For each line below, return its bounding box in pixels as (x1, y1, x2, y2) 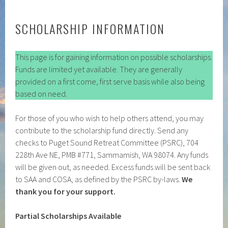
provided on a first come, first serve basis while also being (15, 76, 205, 87)
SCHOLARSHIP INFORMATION (15, 19, 165, 38)
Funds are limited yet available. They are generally (15, 64, 183, 74)
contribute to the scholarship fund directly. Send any (15, 125, 189, 135)
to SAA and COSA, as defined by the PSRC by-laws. (15, 174, 182, 184)
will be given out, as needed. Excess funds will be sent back (15, 162, 211, 172)
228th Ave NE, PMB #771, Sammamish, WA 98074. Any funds (15, 150, 209, 160)
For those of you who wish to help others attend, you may (15, 113, 204, 123)
